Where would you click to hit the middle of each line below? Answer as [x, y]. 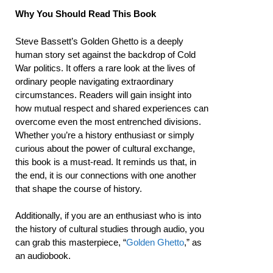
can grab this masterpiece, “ [71, 242]
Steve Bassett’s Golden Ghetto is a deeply [99, 41]
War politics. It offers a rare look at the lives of [105, 68]
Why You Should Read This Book [86, 14]
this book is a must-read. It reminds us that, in [106, 161]
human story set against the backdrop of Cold [105, 54]
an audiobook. [43, 256]
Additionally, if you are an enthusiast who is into [108, 215]
